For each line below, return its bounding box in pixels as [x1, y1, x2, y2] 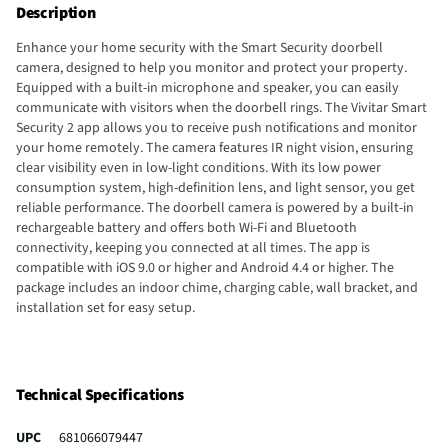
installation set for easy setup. [16, 297, 195, 318]
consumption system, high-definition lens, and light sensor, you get [16, 177, 415, 198]
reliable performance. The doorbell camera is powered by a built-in [16, 197, 414, 218]
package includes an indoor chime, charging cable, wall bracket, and [16, 277, 418, 298]
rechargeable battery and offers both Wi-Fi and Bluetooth [16, 217, 357, 238]
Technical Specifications [16, 384, 184, 407]
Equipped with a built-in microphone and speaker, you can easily [16, 77, 399, 98]
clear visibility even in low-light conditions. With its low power [16, 157, 381, 178]
